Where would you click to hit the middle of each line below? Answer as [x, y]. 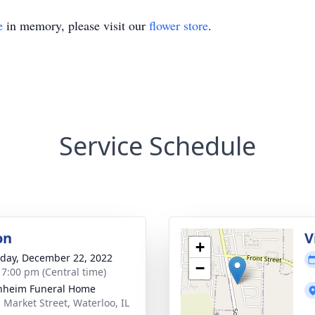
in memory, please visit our [76, 25]
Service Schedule [157, 146]
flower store [179, 25]
